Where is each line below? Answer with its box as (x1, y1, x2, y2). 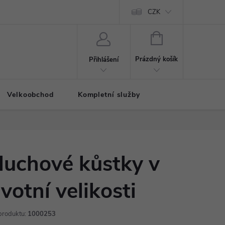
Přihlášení (88, 55, 119, 64)
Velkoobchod (7, 90, 54, 99)
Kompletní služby (77, 90, 140, 99)
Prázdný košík (135, 55, 178, 64)
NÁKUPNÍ (162, 33, 191, 42)
